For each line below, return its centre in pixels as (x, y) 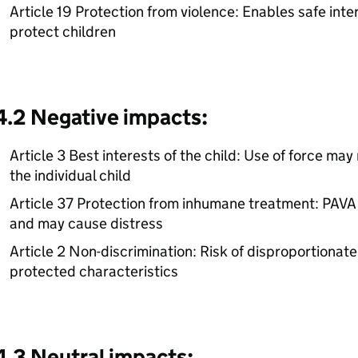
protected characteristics (93, 271)
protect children (62, 32)
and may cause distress (86, 223)
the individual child (70, 175)
